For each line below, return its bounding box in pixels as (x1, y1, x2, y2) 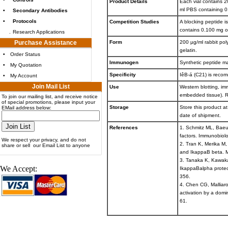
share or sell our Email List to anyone (2, 142, 90, 148)
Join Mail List (32, 83, 70, 90)
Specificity (109, 72, 136, 77)
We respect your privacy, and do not (2, 137, 86, 142)
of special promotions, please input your (2, 99, 95, 105)
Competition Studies (109, 19, 159, 24)
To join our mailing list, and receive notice (2, 94, 98, 99)
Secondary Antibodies (13, 8, 68, 13)
